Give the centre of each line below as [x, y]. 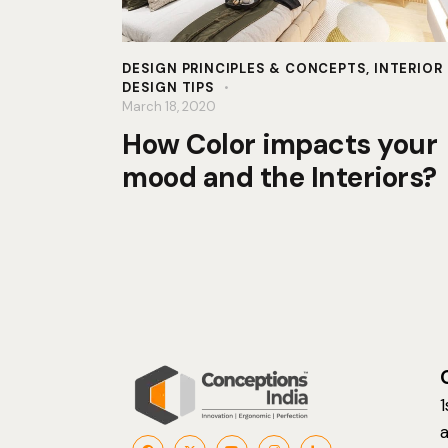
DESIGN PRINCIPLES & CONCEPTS [244, 68]
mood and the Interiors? [279, 177]
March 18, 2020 [169, 106]
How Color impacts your [279, 144]
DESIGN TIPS [168, 87]
